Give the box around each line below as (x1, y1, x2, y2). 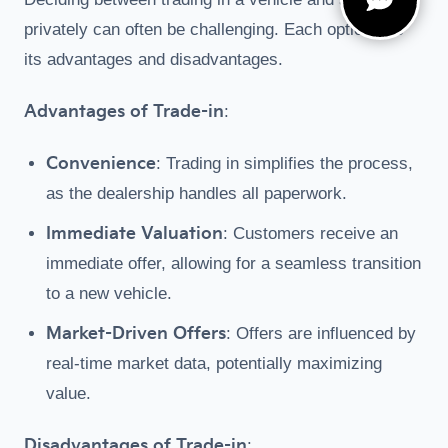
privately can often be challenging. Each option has (24, 20, 404, 39)
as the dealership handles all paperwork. (46, 184, 347, 203)
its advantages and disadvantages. (24, 50, 283, 69)
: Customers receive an (223, 224, 398, 243)
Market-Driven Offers (46, 324, 226, 344)
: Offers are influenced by (226, 324, 416, 343)
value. (46, 384, 91, 403)
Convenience (46, 154, 156, 174)
